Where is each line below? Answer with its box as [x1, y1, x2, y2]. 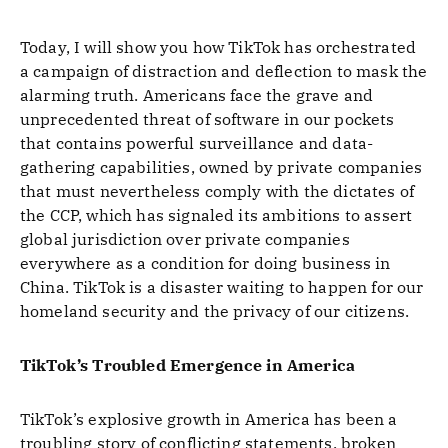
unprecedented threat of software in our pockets [20, 109, 395, 129]
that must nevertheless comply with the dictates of [20, 181, 415, 201]
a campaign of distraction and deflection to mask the [20, 61, 428, 81]
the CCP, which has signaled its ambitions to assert [20, 205, 413, 225]
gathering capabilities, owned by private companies [20, 157, 423, 177]
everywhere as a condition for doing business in [20, 253, 391, 273]
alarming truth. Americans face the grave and [20, 85, 374, 105]
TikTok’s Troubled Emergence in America [20, 355, 356, 375]
